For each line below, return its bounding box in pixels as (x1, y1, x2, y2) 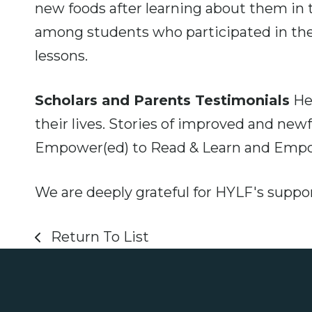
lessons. (35, 47, 88, 64)
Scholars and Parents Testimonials (35, 91, 290, 109)
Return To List (47, 228, 149, 245)
